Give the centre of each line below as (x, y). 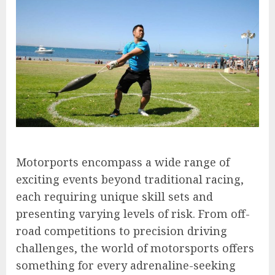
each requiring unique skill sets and (114, 197)
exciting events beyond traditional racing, (130, 180)
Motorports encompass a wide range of (123, 162)
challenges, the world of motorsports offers (135, 248)
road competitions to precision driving (122, 231)
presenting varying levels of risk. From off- (133, 214)
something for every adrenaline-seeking (126, 265)
